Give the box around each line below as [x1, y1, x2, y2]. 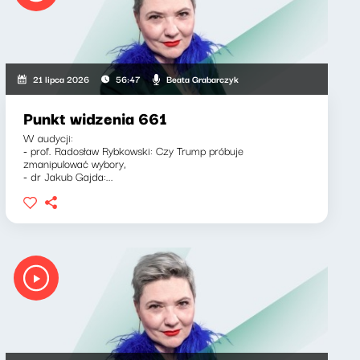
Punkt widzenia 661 [22, 105, 167, 130]
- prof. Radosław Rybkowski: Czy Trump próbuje [22, 141, 243, 159]
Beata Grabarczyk [166, 71, 239, 86]
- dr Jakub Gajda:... [22, 167, 113, 185]
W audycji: [22, 129, 73, 146]
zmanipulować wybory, [22, 154, 126, 172]
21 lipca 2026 [32, 72, 89, 86]
